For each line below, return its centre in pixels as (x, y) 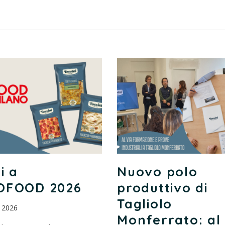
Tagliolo (145, 203)
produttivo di (162, 187)
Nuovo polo (157, 171)
